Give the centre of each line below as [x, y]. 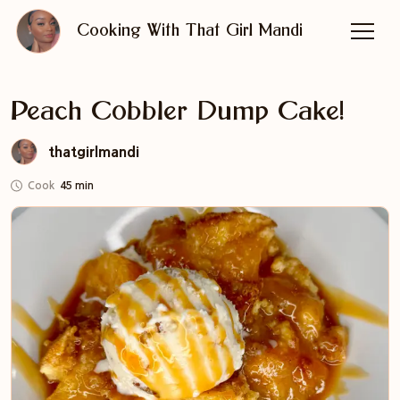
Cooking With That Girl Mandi [189, 31]
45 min [77, 186]
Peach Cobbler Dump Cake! [178, 112]
